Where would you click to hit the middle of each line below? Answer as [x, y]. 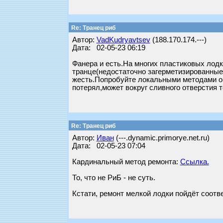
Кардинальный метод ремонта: [126, 162]
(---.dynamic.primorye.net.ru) [162, 138]
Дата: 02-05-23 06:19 [109, 48]
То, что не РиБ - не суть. [113, 178]
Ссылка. [194, 162]
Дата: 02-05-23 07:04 [109, 146]
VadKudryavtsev [123, 40]
